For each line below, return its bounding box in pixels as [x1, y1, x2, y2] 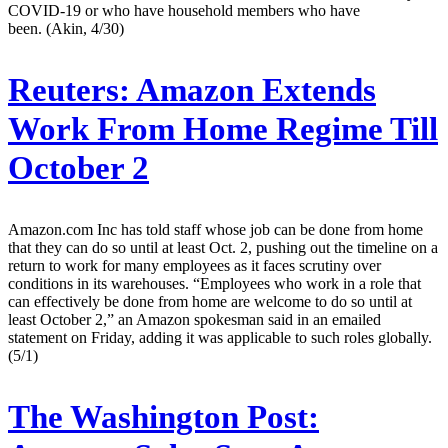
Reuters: [8, 72, 130, 109]
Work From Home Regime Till [8, 111, 438, 148]
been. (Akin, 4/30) [8, 20, 124, 38]
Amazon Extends [130, 72, 376, 109]
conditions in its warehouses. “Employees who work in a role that [8, 275, 421, 293]
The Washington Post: [8, 398, 319, 435]
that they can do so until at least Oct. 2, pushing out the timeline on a [8, 239, 438, 257]
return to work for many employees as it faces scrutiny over [8, 257, 381, 275]
